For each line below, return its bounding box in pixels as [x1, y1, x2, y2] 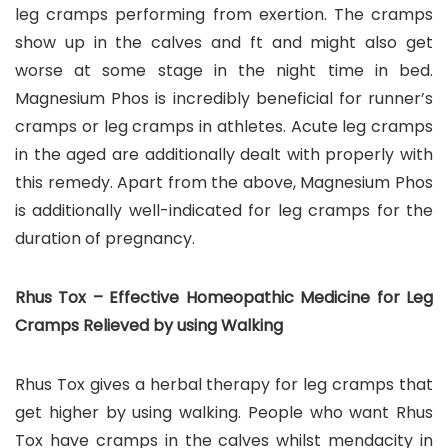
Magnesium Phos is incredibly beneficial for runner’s [15, 86, 433, 110]
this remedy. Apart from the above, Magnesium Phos [15, 170, 433, 194]
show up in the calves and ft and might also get [15, 30, 433, 54]
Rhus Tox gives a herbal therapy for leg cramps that [15, 372, 433, 396]
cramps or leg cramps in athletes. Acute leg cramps [15, 114, 433, 138]
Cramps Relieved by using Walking [15, 313, 283, 337]
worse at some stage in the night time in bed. [15, 58, 433, 82]
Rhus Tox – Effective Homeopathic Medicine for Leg [15, 285, 433, 309]
